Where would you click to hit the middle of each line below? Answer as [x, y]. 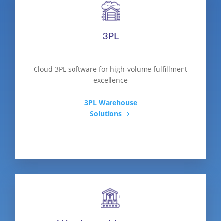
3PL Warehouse [110, 103]
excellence [110, 80]
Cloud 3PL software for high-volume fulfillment [110, 69]
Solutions [106, 114]
